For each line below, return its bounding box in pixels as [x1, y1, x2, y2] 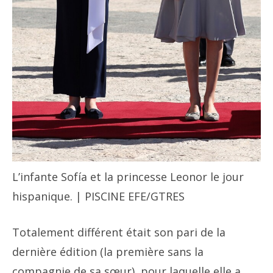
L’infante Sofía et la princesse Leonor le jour [12, 169, 244, 185]
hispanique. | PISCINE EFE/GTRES [12, 189, 185, 204]
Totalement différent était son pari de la [12, 225, 225, 240]
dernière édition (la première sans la [12, 244, 204, 260]
